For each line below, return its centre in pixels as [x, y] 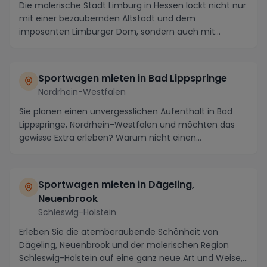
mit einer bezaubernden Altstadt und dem [107, 18]
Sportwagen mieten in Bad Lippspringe [133, 78]
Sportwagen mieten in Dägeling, [116, 184]
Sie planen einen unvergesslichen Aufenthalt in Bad [126, 111]
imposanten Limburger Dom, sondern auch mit [117, 31]
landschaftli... [46, 44]
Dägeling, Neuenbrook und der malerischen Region [124, 245]
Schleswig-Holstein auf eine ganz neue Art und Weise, [131, 258]
